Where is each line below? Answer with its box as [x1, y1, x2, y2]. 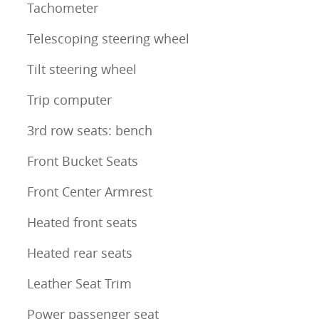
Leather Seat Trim [27, 275, 132, 293]
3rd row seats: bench [27, 122, 152, 140]
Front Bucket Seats [27, 152, 138, 170]
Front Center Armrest [27, 183, 152, 201]
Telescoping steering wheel [27, 30, 189, 48]
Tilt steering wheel [27, 61, 137, 78]
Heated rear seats [27, 244, 132, 262]
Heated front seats [27, 214, 137, 231]
